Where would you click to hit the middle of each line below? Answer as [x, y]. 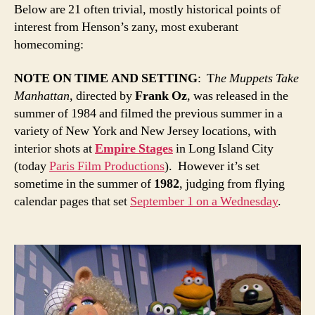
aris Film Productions [110, 166]
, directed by [102, 96]
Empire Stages [134, 148]
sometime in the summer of [84, 184]
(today [32, 166]
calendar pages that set [72, 201]
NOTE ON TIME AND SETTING [106, 78]
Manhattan [42, 96]
